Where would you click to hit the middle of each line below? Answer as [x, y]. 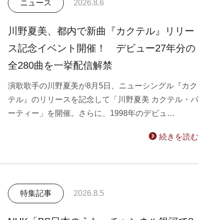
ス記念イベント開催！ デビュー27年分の [102, 48]
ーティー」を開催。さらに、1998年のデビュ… [91, 113]
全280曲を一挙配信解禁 [60, 65]
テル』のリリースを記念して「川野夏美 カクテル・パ [103, 99]
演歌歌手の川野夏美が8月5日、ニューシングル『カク [103, 86]
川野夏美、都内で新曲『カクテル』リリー [101, 31]
